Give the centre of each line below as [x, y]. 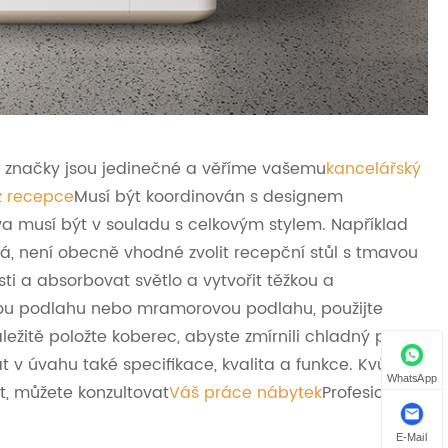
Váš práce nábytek [245, 392]
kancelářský [373, 168]
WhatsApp [412, 377]
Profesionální [372, 392]
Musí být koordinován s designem [208, 196]
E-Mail [412, 436]
